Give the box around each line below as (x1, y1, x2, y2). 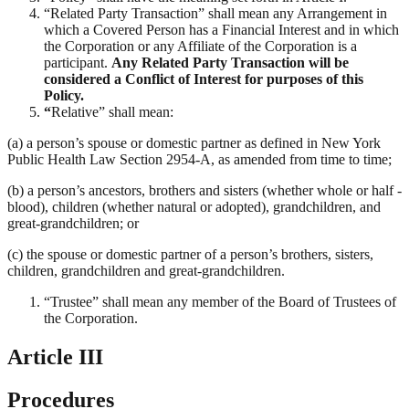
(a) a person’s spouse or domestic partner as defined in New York (7, 135, 381, 152)
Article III (7, 345, 103, 370)
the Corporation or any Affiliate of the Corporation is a (44, 38, 357, 55)
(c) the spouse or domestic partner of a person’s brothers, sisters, (7, 246, 373, 263)
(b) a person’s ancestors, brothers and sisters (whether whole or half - (7, 183, 402, 199)
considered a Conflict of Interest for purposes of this (44, 71, 363, 88)
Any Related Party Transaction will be (111, 55, 349, 71)
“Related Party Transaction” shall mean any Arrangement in (44, 5, 387, 22)
